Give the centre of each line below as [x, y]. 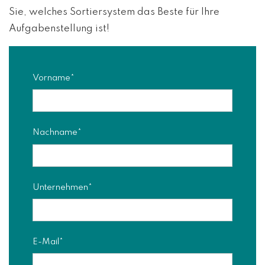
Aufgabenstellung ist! [59, 29]
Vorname [51, 78]
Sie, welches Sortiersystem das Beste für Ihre [114, 12]
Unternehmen [60, 187]
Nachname [55, 133]
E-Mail [46, 242]
